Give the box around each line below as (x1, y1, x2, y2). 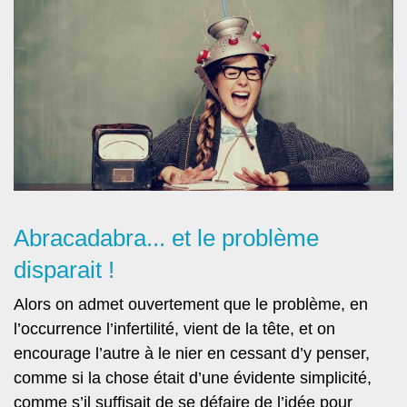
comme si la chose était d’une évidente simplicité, (14, 368, 372, 387)
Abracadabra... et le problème (14, 224, 319, 253)
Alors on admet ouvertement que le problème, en (14, 294, 368, 313)
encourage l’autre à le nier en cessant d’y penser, (14, 343, 370, 362)
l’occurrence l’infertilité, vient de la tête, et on (14, 319, 335, 338)
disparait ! (14, 256, 114, 284)
